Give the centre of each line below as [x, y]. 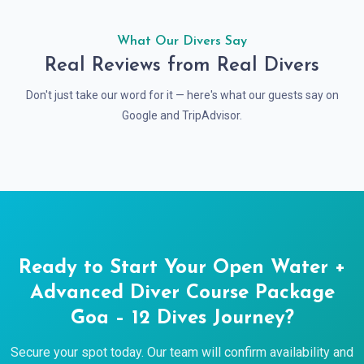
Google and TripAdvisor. [182, 115]
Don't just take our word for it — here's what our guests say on [182, 95]
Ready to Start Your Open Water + [182, 268]
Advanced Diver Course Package [182, 293]
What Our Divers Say [182, 41]
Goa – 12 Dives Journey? [182, 318]
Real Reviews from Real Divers [182, 66]
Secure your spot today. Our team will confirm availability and [182, 352]
